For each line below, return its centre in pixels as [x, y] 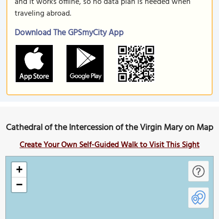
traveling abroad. [43, 14]
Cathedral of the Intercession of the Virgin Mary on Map [109, 128]
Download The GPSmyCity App [69, 33]
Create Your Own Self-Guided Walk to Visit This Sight [109, 145]
